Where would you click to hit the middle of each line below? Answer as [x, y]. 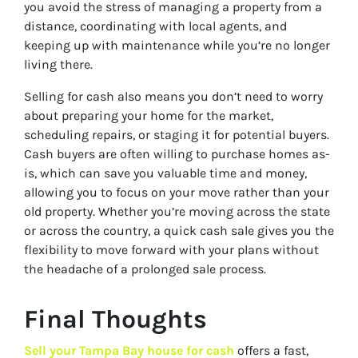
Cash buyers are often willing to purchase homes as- [177, 154]
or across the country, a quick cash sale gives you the [179, 231]
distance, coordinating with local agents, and [155, 26]
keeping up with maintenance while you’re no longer [177, 46]
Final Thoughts [115, 320]
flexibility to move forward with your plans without [171, 250]
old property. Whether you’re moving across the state [177, 212]
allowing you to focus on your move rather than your [177, 193]
